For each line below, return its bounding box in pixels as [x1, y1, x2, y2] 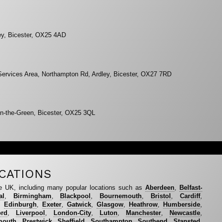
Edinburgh [4, 201, 37, 209]
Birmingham [13, 192, 52, 200]
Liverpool [16, 209, 46, 217]
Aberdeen [145, 184, 174, 192]
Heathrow [128, 201, 158, 209]
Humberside [163, 201, 200, 209]
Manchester [125, 209, 161, 217]
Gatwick [66, 201, 91, 209]
